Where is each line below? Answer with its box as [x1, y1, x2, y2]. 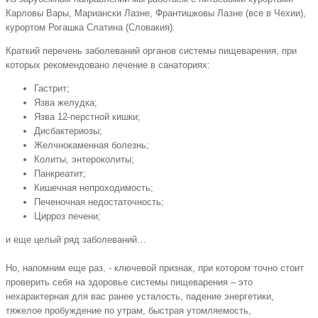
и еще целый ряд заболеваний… [6, 234, 146, 246]
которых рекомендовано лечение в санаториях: [6, 60, 210, 71]
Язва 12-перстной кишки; [34, 111, 141, 123]
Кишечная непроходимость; [34, 182, 153, 194]
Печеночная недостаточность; [34, 197, 164, 208]
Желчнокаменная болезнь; [34, 140, 149, 151]
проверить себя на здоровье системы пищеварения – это [6, 277, 253, 288]
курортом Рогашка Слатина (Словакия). [6, 22, 175, 33]
